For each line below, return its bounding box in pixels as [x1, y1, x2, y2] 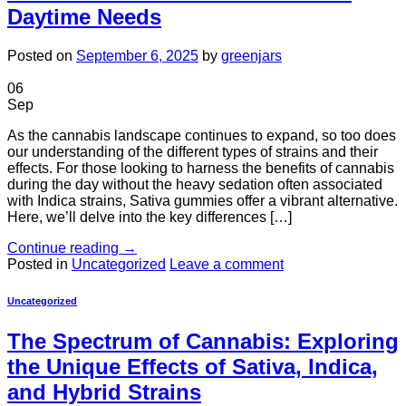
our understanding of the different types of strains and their [7, 143, 378, 159]
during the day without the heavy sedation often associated [7, 176, 382, 192]
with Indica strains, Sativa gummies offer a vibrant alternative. [7, 192, 398, 208]
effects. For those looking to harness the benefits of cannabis [7, 159, 394, 176]
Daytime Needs [7, 4, 161, 29]
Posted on [7, 47, 76, 63]
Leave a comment [169, 256, 284, 272]
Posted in [7, 256, 72, 272]
